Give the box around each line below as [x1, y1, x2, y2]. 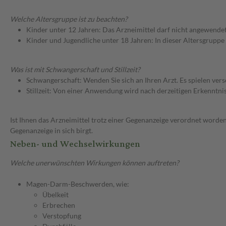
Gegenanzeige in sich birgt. [10, 126, 93, 135]
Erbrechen [42, 201, 75, 210]
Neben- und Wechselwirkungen [10, 135, 140, 153]
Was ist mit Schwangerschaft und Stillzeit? [10, 65, 140, 74]
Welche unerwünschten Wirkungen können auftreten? [10, 158, 179, 167]
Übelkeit [42, 190, 69, 199]
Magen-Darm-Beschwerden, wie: [26, 180, 129, 189]
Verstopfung [42, 211, 81, 220]
